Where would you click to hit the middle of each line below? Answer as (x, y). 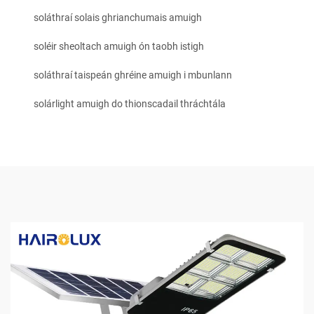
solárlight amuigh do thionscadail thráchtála (130, 104)
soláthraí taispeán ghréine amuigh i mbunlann (133, 75)
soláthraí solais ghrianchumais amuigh (118, 18)
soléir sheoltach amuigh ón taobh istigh (119, 47)
